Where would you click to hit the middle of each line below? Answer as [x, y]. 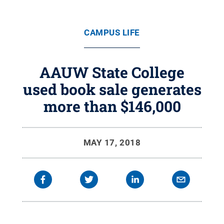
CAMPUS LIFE [112, 32]
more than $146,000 [112, 106]
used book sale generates [112, 89]
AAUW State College [112, 72]
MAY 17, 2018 [112, 142]
